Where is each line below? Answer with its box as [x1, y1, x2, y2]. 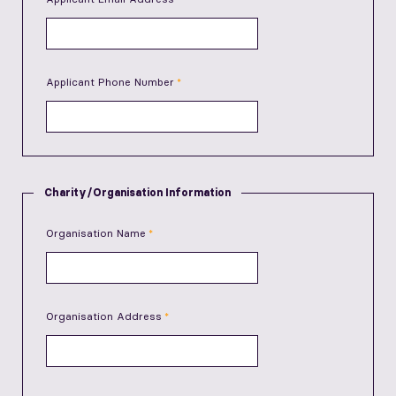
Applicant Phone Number [46, 75, 174, 88]
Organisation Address [46, 309, 162, 323]
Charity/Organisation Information [44, 186, 231, 199]
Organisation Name [46, 226, 146, 240]
